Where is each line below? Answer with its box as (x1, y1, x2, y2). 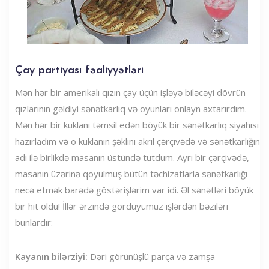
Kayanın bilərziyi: (15, 250, 88, 262)
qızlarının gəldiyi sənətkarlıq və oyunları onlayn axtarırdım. (15, 102, 247, 115)
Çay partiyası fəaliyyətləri (15, 64, 144, 76)
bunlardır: (15, 216, 53, 228)
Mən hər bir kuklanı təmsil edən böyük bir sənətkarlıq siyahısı (15, 118, 259, 131)
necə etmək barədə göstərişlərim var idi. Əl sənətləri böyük (15, 183, 253, 196)
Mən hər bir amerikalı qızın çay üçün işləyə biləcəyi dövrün (15, 86, 246, 98)
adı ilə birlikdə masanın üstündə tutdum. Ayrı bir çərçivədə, (15, 151, 249, 163)
